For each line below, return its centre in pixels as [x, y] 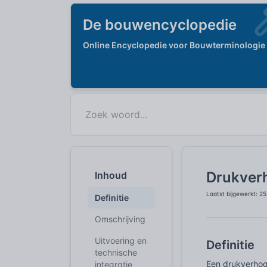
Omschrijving [120, 219]
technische [116, 252]
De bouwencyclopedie [160, 25]
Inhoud [111, 175]
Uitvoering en [121, 240]
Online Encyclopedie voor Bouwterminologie [174, 45]
